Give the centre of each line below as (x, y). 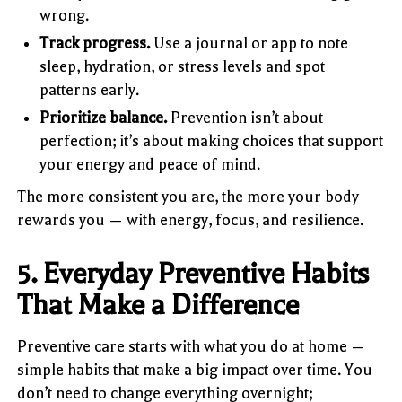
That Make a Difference (158, 305)
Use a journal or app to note (249, 43)
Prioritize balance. (104, 117)
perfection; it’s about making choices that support (212, 140)
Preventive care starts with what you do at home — (192, 346)
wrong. (65, 15)
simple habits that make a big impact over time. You (195, 369)
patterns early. (90, 89)
